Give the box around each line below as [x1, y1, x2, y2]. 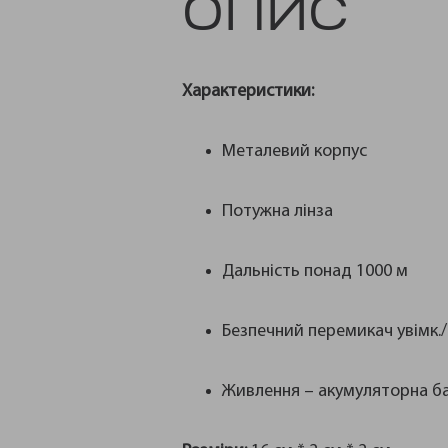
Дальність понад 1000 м [222, 262, 408, 281]
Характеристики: [182, 82, 314, 101]
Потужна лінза [222, 202, 333, 221]
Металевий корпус [222, 142, 367, 161]
